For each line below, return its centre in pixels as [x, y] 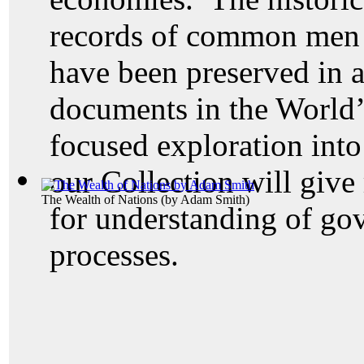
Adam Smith [213, 199]
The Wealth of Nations [100, 199]
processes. [114, 255]
